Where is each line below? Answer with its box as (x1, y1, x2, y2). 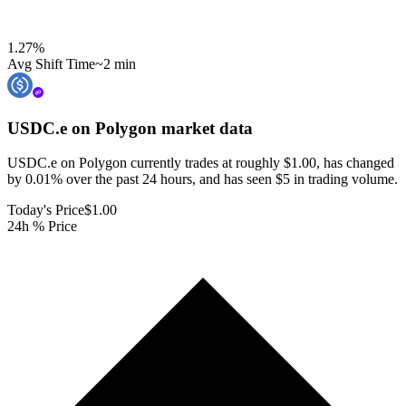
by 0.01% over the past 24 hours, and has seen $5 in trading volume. (7, 171, 398, 188)
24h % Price (7, 218, 77, 235)
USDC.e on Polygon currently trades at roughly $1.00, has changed (7, 155, 394, 171)
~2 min (95, 55, 136, 72)
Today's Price (7, 202, 84, 218)
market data (157, 118, 253, 138)
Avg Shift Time (7, 55, 95, 72)
